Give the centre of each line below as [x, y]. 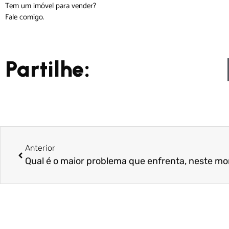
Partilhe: [48, 70]
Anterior [40, 148]
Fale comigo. [25, 17]
